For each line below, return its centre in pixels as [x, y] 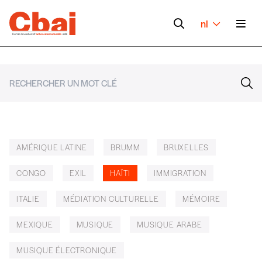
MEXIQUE [35, 224]
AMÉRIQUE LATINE [52, 147]
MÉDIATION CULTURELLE [111, 199]
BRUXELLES [187, 147]
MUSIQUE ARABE [170, 224]
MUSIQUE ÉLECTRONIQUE [67, 250]
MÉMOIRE [201, 199]
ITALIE [28, 199]
